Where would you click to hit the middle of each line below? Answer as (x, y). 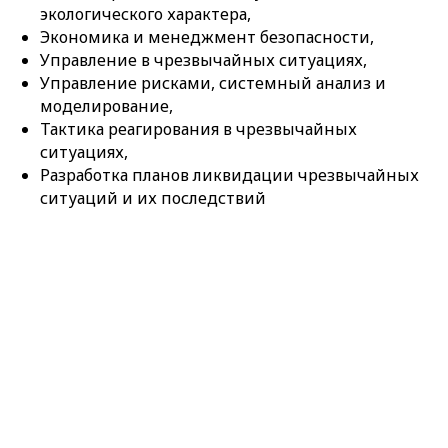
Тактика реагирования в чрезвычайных (198, 129)
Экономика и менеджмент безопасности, (207, 37)
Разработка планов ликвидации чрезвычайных (229, 175)
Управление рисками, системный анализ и (213, 83)
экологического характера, (145, 14)
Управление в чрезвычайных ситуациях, (203, 60)
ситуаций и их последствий (153, 198)
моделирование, (106, 106)
